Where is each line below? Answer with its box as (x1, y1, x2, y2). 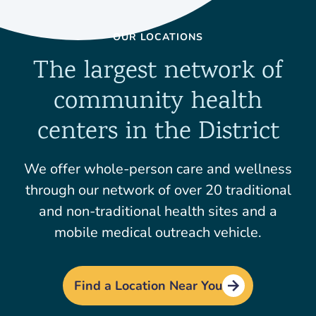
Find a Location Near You (74, 276, 222, 294)
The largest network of (33, 54, 283, 91)
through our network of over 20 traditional (25, 181, 291, 200)
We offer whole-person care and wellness (24, 159, 292, 179)
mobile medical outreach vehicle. (54, 223, 262, 243)
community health (54, 84, 262, 121)
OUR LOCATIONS (113, 30, 203, 44)
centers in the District (37, 114, 279, 152)
